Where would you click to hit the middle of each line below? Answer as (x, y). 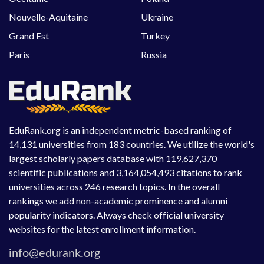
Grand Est (29, 36)
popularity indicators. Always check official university (116, 215)
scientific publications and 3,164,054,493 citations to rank (126, 173)
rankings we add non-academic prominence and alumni (118, 201)
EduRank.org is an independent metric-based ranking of (120, 130)
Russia (154, 55)
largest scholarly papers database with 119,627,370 (113, 159)
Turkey (155, 36)
